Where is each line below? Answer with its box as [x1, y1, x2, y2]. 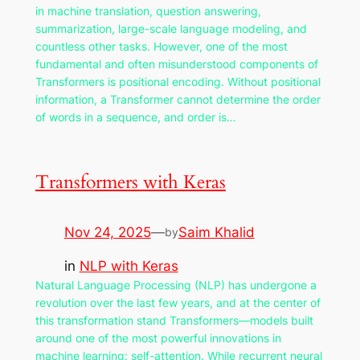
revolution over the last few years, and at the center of [35, 296, 321, 310]
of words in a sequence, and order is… [35, 110, 236, 125]
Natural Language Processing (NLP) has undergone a [35, 278, 317, 292]
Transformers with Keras [35, 169, 226, 194]
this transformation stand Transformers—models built [35, 313, 313, 328]
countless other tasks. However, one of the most [35, 39, 288, 54]
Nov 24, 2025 [63, 223, 151, 240]
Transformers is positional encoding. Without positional [35, 75, 321, 89]
